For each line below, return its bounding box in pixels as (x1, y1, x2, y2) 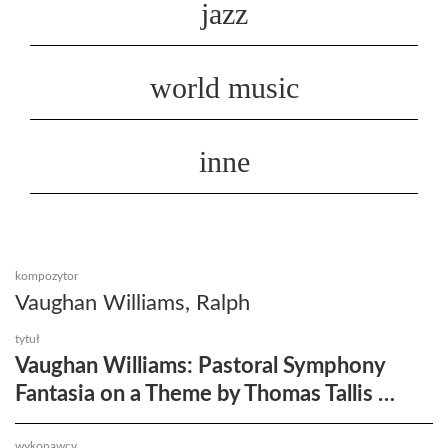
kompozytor (15, 269, 78, 282)
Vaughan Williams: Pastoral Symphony (15, 354, 385, 377)
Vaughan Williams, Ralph (15, 291, 250, 314)
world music (149, 70, 299, 104)
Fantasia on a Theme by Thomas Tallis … (15, 382, 395, 405)
